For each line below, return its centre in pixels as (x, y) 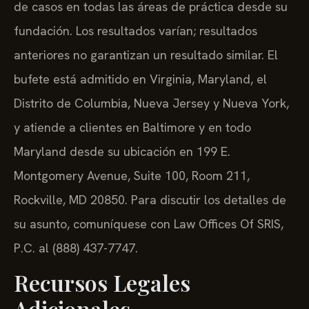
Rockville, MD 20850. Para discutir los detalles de (150, 199)
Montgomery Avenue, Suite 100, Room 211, (132, 175)
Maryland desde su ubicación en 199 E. (122, 151)
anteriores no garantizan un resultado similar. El (146, 54)
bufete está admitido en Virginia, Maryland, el (140, 79)
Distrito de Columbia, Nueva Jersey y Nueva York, (151, 103)
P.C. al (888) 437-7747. (76, 248)
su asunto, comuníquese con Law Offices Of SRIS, (149, 223)
